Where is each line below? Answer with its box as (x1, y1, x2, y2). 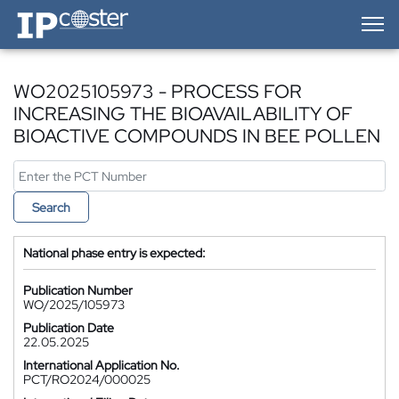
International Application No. (23, 357, 180, 373)
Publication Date (23, 320, 114, 336)
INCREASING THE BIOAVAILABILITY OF (13, 102, 353, 126)
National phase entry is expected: (23, 245, 206, 261)
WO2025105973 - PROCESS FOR (13, 79, 302, 103)
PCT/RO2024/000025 (23, 371, 151, 387)
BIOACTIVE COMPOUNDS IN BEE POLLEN (13, 124, 380, 148)
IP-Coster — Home (12, 5, 114, 21)
